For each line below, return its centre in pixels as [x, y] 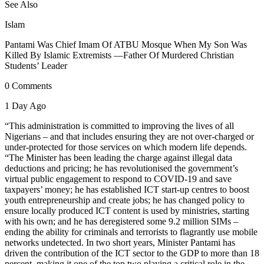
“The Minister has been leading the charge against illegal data [118, 158]
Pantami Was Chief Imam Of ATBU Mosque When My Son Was [126, 45]
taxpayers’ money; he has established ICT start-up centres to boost [127, 190]
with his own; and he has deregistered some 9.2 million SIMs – [121, 222]
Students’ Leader [36, 66]
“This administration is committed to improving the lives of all [119, 126]
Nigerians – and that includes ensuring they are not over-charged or [129, 137]
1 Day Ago [25, 106]
